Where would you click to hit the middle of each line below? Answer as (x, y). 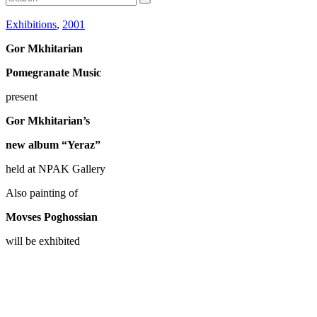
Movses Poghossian (52, 217)
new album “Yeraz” (53, 145)
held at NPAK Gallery (56, 169)
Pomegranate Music (53, 73)
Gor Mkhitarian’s (48, 121)
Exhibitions (31, 25)
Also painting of (42, 193)
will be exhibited (43, 241)
